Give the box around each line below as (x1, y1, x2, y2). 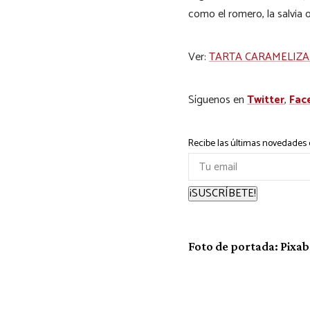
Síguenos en (188, 91, 247, 109)
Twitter (247, 91, 284, 109)
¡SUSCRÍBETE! (190, 184, 256, 203)
